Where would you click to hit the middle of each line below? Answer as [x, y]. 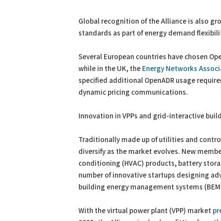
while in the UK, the [110, 69]
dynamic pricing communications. [133, 92]
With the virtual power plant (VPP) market [146, 211]
